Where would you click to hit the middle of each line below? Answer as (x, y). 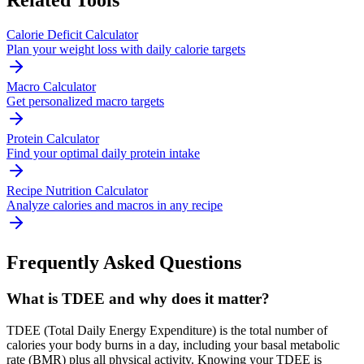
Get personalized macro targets (85, 102)
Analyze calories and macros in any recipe (115, 206)
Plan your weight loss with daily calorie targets (126, 50)
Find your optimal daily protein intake (103, 154)
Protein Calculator (53, 139)
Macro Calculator (51, 87)
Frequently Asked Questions (124, 263)
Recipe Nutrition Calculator (77, 191)
